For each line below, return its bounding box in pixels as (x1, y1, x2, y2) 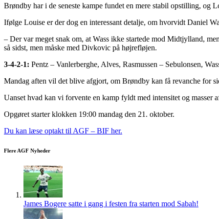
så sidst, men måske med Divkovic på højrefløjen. (4, 43, 157, 52)
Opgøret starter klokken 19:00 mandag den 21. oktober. (4, 109, 175, 118)
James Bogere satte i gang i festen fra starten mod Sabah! (23, 199, 198, 208)
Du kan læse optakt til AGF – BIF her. (4, 126, 122, 135)
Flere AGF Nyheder (4, 147, 50, 153)
